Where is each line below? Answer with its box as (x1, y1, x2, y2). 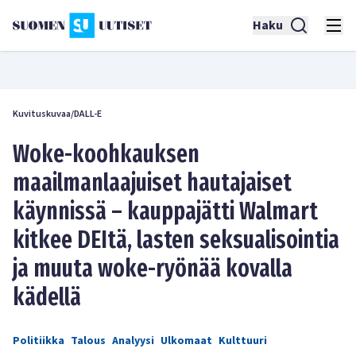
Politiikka (13, 333, 64, 349)
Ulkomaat (161, 333, 212, 349)
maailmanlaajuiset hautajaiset (13, 168, 292, 197)
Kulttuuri (219, 333, 267, 349)
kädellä (13, 283, 81, 311)
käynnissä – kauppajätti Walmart (13, 197, 318, 226)
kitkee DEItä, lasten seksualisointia (13, 226, 339, 254)
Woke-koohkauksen (13, 140, 199, 168)
